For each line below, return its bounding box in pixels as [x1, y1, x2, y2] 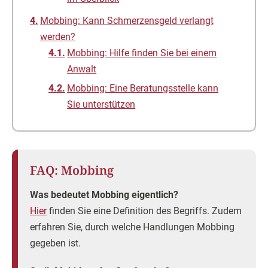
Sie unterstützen [67, 99, 136, 110]
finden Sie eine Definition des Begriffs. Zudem [47, 205, 242, 217]
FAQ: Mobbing [30, 162, 114, 178]
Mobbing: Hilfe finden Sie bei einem [67, 47, 217, 59]
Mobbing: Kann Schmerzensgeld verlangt [39, 15, 214, 26]
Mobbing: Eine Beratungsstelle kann [67, 83, 219, 94]
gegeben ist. [30, 237, 81, 249]
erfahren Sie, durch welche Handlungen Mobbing [30, 221, 234, 233]
